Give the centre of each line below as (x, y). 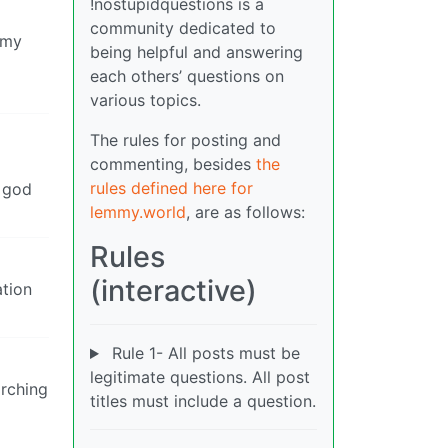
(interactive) (173, 291)
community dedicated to (183, 28)
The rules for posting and (185, 140)
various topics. (145, 100)
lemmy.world (138, 212)
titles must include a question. (203, 401)
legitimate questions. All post (200, 377)
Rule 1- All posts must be (203, 353)
